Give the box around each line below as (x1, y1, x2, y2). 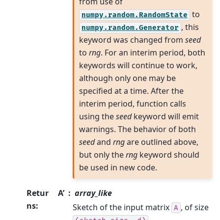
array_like (75, 187, 112, 198)
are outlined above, (125, 136, 199, 147)
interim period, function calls (79, 98, 187, 109)
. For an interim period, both (101, 47, 206, 58)
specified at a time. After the (79, 85, 184, 96)
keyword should (137, 149, 200, 160)
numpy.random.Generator (82, 23, 179, 32)
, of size (181, 201, 209, 213)
